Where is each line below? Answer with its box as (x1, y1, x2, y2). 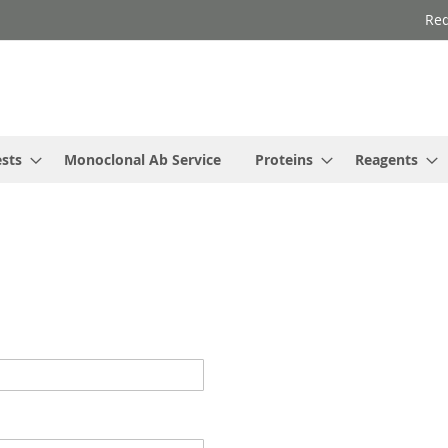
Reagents (355, 149, 418, 169)
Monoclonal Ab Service (64, 149, 221, 169)
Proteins (255, 149, 313, 169)
